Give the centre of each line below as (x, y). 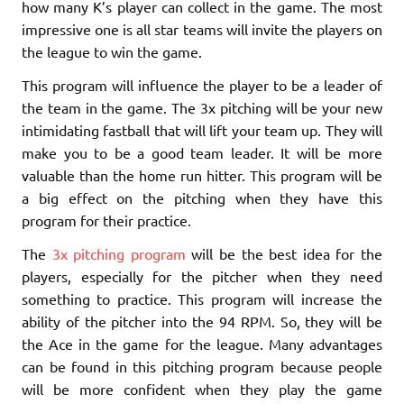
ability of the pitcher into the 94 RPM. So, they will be (202, 321)
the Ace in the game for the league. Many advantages (202, 344)
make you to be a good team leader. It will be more (202, 153)
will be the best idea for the (284, 254)
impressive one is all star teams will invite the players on (202, 29)
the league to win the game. (112, 52)
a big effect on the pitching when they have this (202, 198)
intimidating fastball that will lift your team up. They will (202, 130)
